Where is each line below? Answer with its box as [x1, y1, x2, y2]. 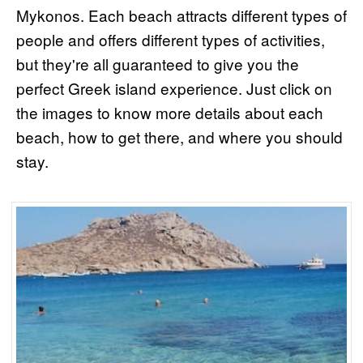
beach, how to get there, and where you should [16, 125, 343, 147]
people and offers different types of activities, [16, 28, 325, 50]
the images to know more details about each [16, 100, 323, 123]
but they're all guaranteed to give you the [16, 52, 299, 75]
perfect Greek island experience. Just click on [16, 76, 332, 99]
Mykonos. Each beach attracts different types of [16, 3, 347, 26]
